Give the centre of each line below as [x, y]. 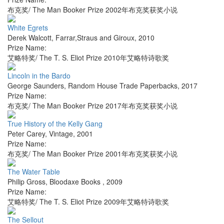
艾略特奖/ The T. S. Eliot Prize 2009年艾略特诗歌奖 [88, 202]
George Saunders [36, 86]
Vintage [61, 134]
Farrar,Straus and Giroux [95, 38]
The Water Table [34, 172]
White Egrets [28, 28]
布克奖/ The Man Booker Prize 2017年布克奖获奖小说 [92, 106]
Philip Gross [26, 182]
